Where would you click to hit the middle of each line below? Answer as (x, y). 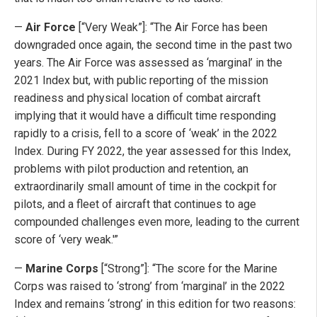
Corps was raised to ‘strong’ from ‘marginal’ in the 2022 (150, 287)
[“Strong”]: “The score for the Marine (188, 269)
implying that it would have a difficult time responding (145, 116)
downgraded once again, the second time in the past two (153, 45)
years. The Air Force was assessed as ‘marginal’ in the (148, 63)
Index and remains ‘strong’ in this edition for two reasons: (155, 304)
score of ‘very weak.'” (66, 240)
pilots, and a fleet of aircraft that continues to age (135, 204)
